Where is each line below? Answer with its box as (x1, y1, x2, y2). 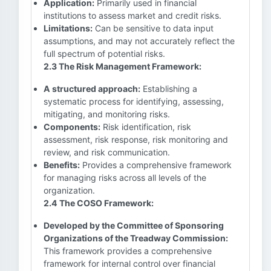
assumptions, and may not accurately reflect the (44, 36, 235, 46)
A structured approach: (44, 83, 140, 94)
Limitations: (44, 23, 93, 33)
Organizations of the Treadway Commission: (44, 233, 228, 243)
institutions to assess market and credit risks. (44, 10, 221, 21)
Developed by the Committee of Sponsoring (44, 220, 224, 230)
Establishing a (140, 83, 197, 94)
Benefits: (44, 160, 80, 170)
